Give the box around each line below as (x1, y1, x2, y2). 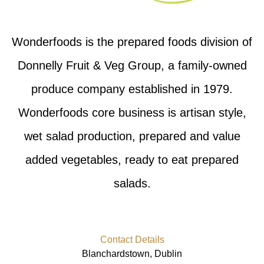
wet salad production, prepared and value (24, 130, 240, 143)
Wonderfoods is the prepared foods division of (12, 35, 252, 49)
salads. (113, 177, 151, 190)
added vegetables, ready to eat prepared (25, 153, 239, 167)
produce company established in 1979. (31, 82, 233, 96)
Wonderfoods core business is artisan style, (18, 106, 246, 120)
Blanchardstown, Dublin (82, 249, 182, 259)
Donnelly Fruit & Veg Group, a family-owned (17, 59, 247, 72)
